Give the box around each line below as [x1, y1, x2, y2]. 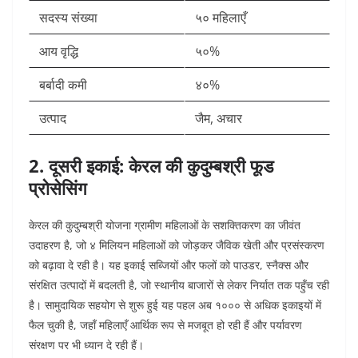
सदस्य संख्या [39, 9, 97, 27]
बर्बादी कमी [39, 76, 87, 94]
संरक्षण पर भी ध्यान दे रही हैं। [29, 337, 144, 353]
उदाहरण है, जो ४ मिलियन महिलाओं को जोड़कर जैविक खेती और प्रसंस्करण [29, 237, 324, 253]
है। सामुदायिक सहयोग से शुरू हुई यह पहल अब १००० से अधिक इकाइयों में [29, 297, 321, 313]
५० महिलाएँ [195, 9, 246, 27]
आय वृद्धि [39, 42, 78, 61]
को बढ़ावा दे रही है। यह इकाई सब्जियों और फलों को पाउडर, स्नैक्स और [29, 257, 308, 273]
